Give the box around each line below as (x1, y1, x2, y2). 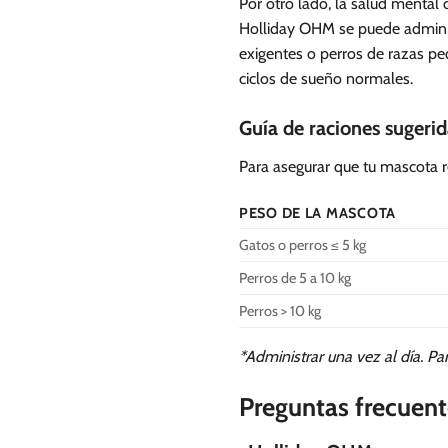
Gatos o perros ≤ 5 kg (239, 236, 366, 255)
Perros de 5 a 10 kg (239, 269, 351, 288)
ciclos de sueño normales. (239, 68, 413, 88)
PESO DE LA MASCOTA (239, 204, 396, 223)
